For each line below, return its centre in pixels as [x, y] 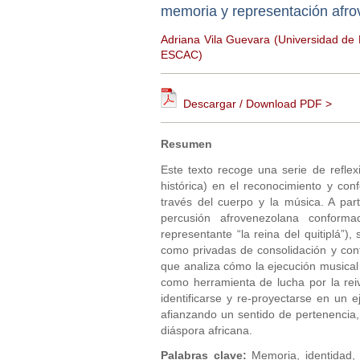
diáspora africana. [207, 330]
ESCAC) [182, 55]
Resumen [186, 144]
